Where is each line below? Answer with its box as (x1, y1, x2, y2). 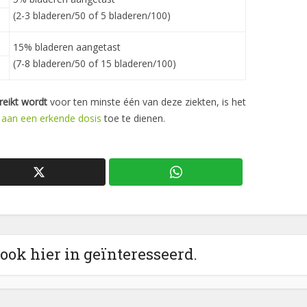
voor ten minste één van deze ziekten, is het (47, 95, 246, 108)
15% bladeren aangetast (13, 40, 121, 53)
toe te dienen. (101, 112, 165, 125)
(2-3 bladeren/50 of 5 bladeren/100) (13, 9, 171, 22)
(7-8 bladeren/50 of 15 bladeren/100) (13, 57, 176, 70)
